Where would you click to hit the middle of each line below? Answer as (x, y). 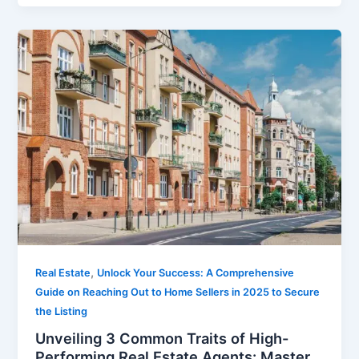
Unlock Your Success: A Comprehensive (196, 272)
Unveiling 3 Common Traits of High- (162, 339)
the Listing (62, 311)
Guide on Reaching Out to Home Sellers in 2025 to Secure (178, 292)
